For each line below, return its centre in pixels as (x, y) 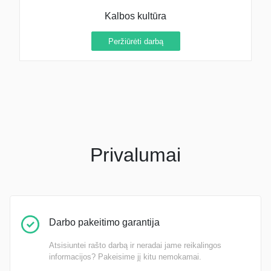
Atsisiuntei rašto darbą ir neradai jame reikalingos (135, 245)
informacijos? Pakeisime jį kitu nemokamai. (125, 256)
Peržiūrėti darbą (135, 41)
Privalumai (135, 155)
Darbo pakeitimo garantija (104, 222)
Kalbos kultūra (135, 16)
